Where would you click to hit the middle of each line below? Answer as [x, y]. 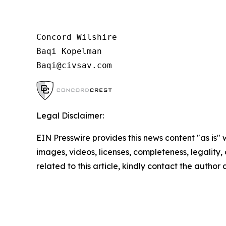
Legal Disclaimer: [70, 116]
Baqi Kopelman [69, 51]
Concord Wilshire [77, 37]
